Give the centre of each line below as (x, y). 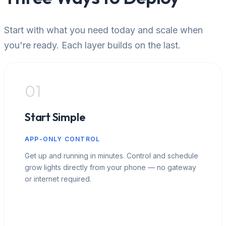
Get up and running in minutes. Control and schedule (111, 155)
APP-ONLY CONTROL (63, 139)
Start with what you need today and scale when (103, 30)
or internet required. (58, 179)
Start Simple (55, 117)
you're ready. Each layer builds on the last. (92, 45)
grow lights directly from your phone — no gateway (110, 167)
